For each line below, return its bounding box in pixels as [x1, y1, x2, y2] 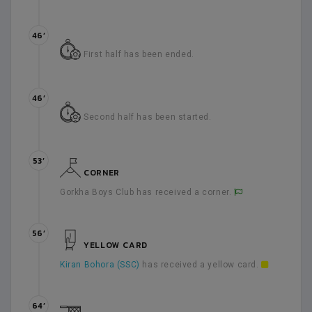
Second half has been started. [81, 112, 212, 122]
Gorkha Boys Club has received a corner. [60, 187, 235, 197]
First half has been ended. [81, 49, 194, 59]
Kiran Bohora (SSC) [60, 260, 140, 270]
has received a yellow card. [139, 260, 262, 270]
